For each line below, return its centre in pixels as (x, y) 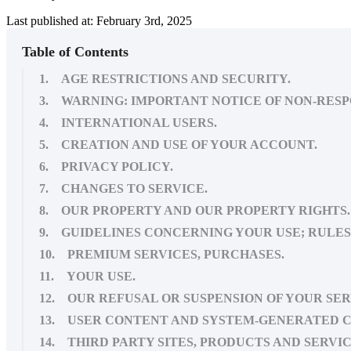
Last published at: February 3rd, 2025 (99, 20)
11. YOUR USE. (87, 276)
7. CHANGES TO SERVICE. (123, 188)
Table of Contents (75, 51)
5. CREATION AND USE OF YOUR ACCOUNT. (178, 144)
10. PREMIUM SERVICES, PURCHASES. (162, 254)
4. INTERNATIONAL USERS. (128, 122)
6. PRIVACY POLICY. (106, 166)
